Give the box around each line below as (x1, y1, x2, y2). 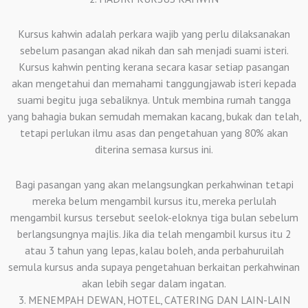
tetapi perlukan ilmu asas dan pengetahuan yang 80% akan (20, 125, 288, 140)
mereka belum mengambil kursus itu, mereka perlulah (32, 194, 276, 208)
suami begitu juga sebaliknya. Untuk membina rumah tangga (17, 92, 291, 107)
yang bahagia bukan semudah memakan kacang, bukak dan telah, (7, 109, 301, 123)
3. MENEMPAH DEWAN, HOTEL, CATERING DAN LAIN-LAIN (18, 293, 290, 307)
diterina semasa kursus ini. (95, 142, 213, 156)
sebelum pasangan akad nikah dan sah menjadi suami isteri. (19, 43, 289, 57)
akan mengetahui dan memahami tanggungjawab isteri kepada (12, 76, 296, 90)
